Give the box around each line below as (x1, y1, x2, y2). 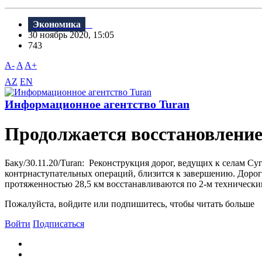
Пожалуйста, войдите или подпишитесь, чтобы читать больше (5, 198, 254, 209)
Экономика (33, 19, 81, 30)
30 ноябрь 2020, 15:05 (28, 30, 121, 40)
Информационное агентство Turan (5, 98, 189, 111)
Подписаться (33, 218, 84, 229)
